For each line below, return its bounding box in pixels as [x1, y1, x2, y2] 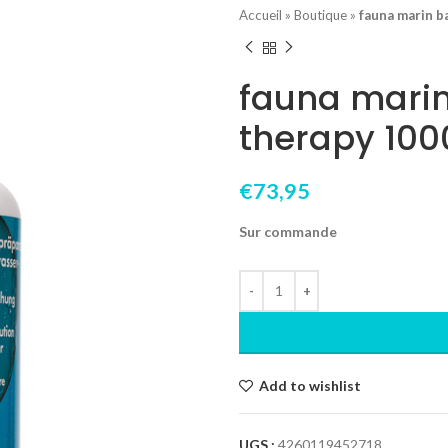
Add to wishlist [259, 376, 362, 394]
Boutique [294, 7, 347, 24]
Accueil [239, 7, 282, 24]
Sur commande [239, 222, 337, 240]
